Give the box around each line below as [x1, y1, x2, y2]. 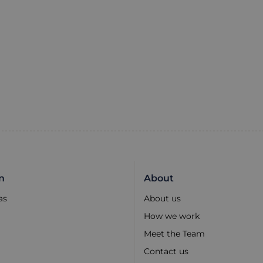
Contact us [143, 247, 191, 257]
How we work [143, 211, 200, 221]
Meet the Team [143, 229, 205, 239]
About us [143, 194, 181, 204]
